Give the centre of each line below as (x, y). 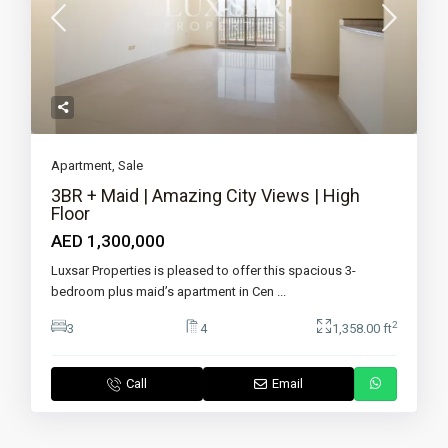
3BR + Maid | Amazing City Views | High (206, 196)
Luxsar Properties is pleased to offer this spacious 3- (204, 271)
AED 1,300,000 (108, 241)
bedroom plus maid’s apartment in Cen (164, 292)
